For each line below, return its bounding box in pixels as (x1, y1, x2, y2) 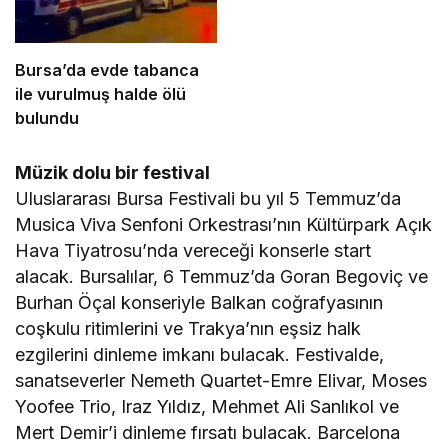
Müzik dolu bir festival (15, 161, 211, 183)
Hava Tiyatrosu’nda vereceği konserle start (15, 239, 372, 261)
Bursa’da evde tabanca (15, 59, 199, 80)
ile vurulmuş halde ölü (15, 83, 186, 104)
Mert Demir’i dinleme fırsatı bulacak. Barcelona (15, 421, 401, 443)
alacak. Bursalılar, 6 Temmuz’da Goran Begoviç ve (15, 265, 429, 287)
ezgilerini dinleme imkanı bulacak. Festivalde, (15, 343, 385, 365)
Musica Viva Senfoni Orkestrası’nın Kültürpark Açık (15, 213, 433, 235)
